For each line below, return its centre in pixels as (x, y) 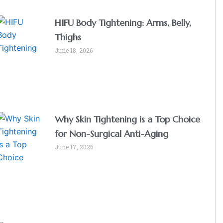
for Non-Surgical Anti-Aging (112, 134)
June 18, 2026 (74, 50)
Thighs (68, 37)
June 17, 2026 (74, 147)
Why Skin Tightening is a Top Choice (128, 119)
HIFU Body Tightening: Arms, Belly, (123, 22)
